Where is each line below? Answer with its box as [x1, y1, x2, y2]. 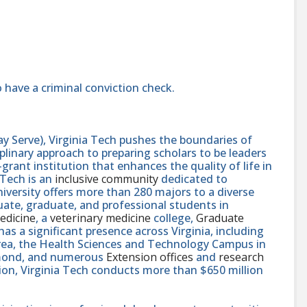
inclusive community [55, 171, 158, 187]
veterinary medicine [50, 210, 151, 226]
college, [151, 210, 196, 226]
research [219, 249, 264, 265]
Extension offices [106, 249, 193, 265]
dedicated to [158, 171, 228, 187]
